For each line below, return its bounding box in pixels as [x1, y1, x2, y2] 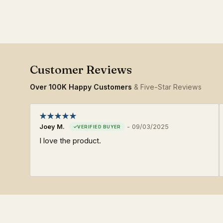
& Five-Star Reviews [132, 82, 202, 91]
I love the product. [39, 136, 101, 145]
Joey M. [39, 122, 65, 130]
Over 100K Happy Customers [30, 82, 132, 91]
